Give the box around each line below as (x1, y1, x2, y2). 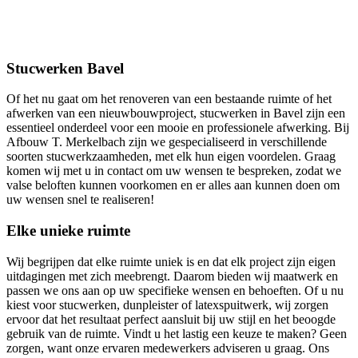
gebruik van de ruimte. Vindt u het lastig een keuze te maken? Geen (6, 326, 347, 340)
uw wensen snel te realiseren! (6, 193, 154, 207)
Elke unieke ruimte (6, 221, 130, 239)
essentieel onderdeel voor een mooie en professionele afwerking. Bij (6, 121, 349, 135)
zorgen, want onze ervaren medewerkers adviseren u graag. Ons (6, 340, 329, 355)
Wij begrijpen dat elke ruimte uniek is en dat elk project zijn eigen (6, 254, 336, 268)
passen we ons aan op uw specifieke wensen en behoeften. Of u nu (6, 283, 344, 297)
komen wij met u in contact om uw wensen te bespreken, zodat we (6, 164, 341, 178)
